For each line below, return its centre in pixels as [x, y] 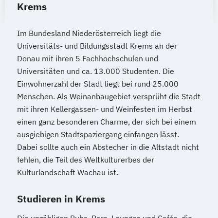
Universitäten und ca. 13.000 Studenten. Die [96, 71]
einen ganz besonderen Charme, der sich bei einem [107, 121]
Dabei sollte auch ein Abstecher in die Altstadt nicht [108, 147]
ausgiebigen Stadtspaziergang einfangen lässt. [98, 134]
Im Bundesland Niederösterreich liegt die [89, 33]
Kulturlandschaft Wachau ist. [68, 172]
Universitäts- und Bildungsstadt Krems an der [97, 45]
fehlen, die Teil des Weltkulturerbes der [86, 159]
